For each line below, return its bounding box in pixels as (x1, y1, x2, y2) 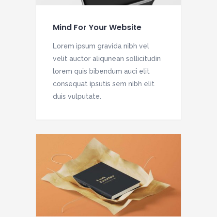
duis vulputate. (53, 92, 101, 100)
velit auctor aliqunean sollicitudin (53, 54, 161, 62)
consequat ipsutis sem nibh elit (53, 79, 155, 88)
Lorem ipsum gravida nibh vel (53, 42, 149, 50)
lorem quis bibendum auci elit (53, 67, 150, 75)
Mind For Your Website (53, 21, 141, 33)
